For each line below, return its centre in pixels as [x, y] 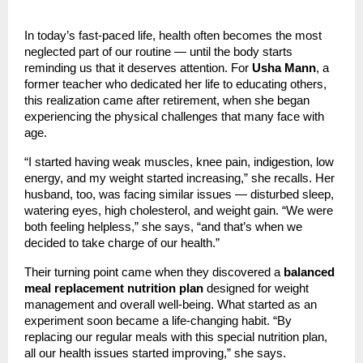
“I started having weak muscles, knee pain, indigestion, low [179, 162]
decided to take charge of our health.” [122, 243]
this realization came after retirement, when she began [167, 100]
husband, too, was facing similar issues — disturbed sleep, [179, 194]
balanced [309, 272]
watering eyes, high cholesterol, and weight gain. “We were [179, 210]
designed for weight [256, 288]
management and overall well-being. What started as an [171, 304]
